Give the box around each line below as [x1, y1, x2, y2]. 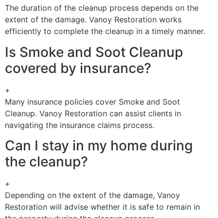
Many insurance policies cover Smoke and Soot [5, 96, 180, 107]
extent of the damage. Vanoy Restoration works [5, 15, 182, 25]
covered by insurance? [5, 59, 151, 76]
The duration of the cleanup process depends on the [5, 3, 199, 13]
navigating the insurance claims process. [5, 120, 154, 130]
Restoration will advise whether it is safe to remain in [5, 202, 200, 212]
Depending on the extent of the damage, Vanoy [5, 190, 180, 200]
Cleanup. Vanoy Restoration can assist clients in [5, 108, 181, 118]
